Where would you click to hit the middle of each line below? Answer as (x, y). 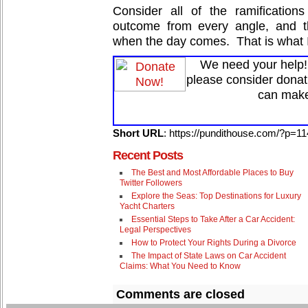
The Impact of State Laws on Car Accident (209, 256)
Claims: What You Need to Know (180, 266)
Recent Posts (148, 155)
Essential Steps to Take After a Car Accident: (213, 219)
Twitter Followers (151, 183)
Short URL (138, 133)
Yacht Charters (147, 206)
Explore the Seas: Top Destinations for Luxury (216, 196)
